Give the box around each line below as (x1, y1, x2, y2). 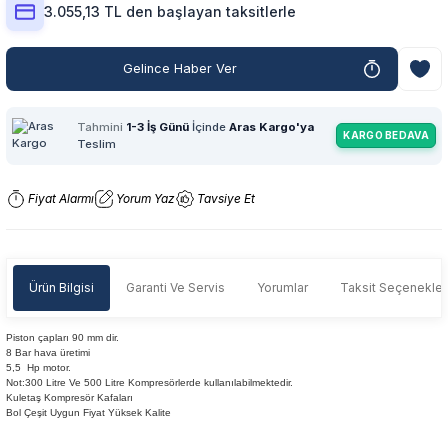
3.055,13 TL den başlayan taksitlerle (44, 3, 296, 21)
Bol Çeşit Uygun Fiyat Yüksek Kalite (6, 406, 171, 418)
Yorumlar (257, 280, 308, 296)
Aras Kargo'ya (229, 119, 314, 134)
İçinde (189, 119, 229, 134)
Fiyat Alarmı (28, 191, 94, 207)
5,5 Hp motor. (6, 361, 71, 373)
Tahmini (77, 119, 123, 134)
